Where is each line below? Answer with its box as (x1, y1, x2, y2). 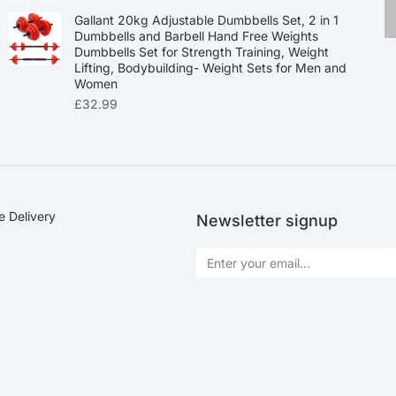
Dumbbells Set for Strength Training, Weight (73, 43, 329, 59)
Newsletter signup (196, 210, 338, 230)
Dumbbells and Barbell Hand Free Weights (73, 27, 318, 43)
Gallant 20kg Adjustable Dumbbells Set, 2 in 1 (73, 11, 339, 27)
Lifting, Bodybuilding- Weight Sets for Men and (73, 59, 346, 75)
